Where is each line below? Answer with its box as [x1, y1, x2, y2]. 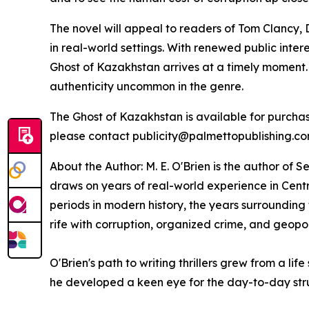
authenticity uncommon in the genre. [50, 79, 246, 94]
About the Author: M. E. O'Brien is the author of [50, 159, 296, 174]
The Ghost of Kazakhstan [50, 110, 183, 124]
